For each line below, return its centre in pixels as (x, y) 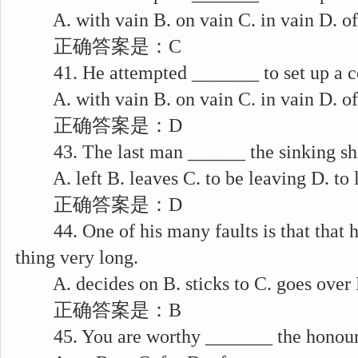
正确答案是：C (98, 46)
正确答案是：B (98, 310)
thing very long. (77, 257)
